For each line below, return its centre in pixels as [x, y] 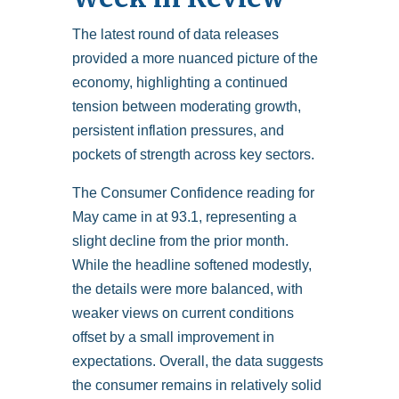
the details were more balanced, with [187, 289]
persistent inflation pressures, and [178, 131]
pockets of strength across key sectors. [193, 155]
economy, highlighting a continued [179, 83]
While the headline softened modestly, [191, 265]
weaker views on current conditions [183, 313]
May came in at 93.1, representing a [184, 217]
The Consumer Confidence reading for [193, 193]
